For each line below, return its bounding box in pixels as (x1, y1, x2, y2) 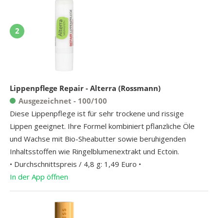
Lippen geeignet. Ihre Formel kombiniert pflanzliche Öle (10, 121, 195, 131)
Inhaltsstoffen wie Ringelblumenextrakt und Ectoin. (10, 146, 179, 156)
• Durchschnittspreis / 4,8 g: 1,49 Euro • (10, 159, 141, 169)
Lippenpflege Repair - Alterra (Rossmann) (10, 83, 161, 93)
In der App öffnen (10, 171, 68, 182)
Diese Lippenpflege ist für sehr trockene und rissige (10, 108, 184, 118)
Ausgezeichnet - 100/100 (18, 95, 107, 106)
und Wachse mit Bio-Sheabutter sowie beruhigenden (10, 133, 186, 144)
